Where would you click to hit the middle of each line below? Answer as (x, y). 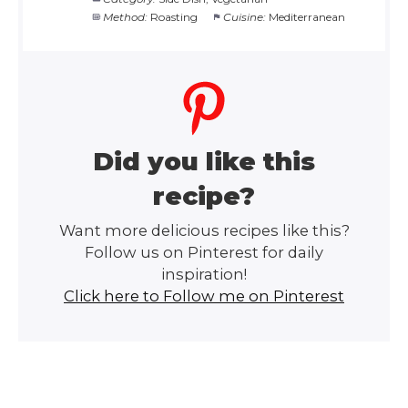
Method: (126, 16)
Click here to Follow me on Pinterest (204, 296)
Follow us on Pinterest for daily (204, 253)
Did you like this (204, 162)
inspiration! (204, 275)
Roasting (174, 16)
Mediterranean (307, 16)
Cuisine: (245, 16)
